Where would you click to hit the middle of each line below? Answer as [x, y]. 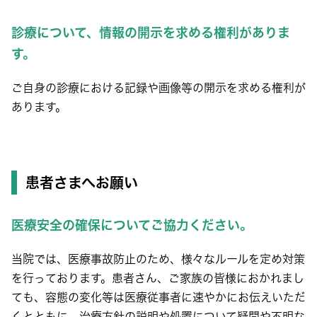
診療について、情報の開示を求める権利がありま [151, 33]
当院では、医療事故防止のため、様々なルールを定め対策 [158, 259]
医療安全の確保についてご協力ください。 [132, 225]
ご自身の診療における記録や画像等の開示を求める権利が [158, 88]
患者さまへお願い [82, 183]
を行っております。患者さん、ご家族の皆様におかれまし [158, 278]
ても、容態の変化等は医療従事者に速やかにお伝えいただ [158, 297]
